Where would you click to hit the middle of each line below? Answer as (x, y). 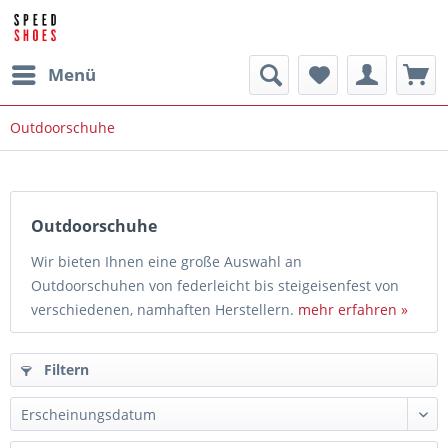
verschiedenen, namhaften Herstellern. (164, 309)
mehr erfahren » (353, 309)
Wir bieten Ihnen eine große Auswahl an (166, 261)
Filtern (64, 369)
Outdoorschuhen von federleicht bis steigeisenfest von (215, 285)
